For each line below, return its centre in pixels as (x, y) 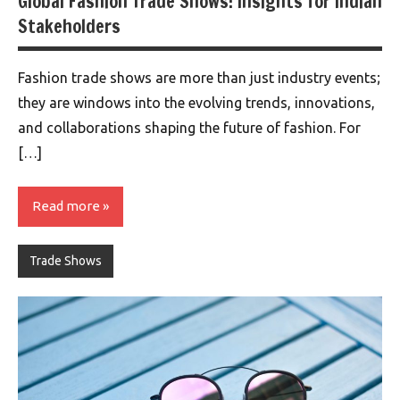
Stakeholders (69, 26)
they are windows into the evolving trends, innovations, (196, 102)
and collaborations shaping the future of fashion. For (189, 127)
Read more (66, 206)
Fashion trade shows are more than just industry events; (199, 77)
